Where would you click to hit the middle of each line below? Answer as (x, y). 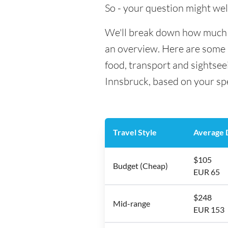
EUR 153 (209, 209)
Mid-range (132, 203)
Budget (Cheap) (140, 166)
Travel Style (135, 132)
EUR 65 (207, 172)
